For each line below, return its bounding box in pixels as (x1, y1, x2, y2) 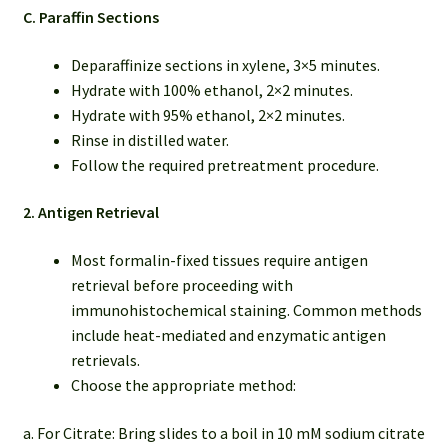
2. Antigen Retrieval (22, 202, 159, 223)
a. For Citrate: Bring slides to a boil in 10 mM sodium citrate (22, 422, 425, 443)
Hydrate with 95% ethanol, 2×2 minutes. (70, 104, 345, 125)
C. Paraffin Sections (22, 6, 159, 27)
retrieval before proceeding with (70, 274, 293, 295)
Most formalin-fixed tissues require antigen (70, 249, 368, 270)
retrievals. (70, 349, 140, 370)
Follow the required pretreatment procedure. (70, 154, 379, 175)
